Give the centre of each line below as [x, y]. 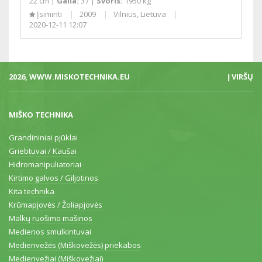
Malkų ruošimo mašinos [51, 218]
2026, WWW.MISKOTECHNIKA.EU [69, 76]
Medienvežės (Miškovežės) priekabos [75, 245]
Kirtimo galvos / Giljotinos [54, 177]
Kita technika [32, 191]
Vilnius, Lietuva [141, 14]
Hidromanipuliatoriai [45, 164]
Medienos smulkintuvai [50, 231]
